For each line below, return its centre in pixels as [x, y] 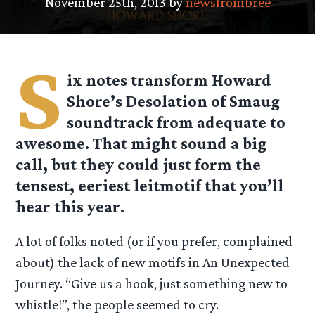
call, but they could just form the [139, 165]
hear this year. [70, 207]
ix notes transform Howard [169, 80]
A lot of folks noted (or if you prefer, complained [154, 242]
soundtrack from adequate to [176, 122]
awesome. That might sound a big [141, 143]
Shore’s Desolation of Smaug [174, 101]
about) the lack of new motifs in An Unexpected [153, 263]
